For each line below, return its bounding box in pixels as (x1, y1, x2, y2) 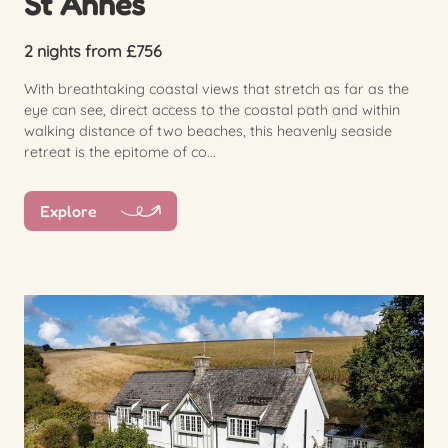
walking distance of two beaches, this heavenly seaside (24, 121, 392, 140)
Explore (40, 201, 97, 222)
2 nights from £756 (24, 40, 162, 61)
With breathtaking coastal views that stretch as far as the (24, 79, 409, 98)
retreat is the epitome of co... (24, 142, 216, 161)
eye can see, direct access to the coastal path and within (24, 100, 400, 119)
